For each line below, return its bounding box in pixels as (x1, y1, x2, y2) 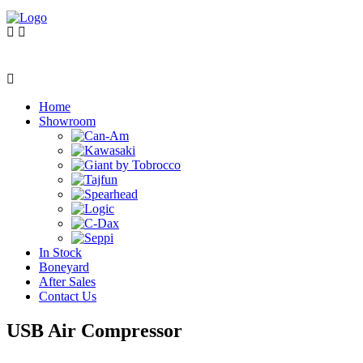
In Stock (39, 246, 82, 259)
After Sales (39, 275, 96, 288)
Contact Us (39, 289, 96, 303)
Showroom (39, 114, 96, 128)
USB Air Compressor (6, 319, 182, 341)
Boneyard (39, 260, 89, 274)
